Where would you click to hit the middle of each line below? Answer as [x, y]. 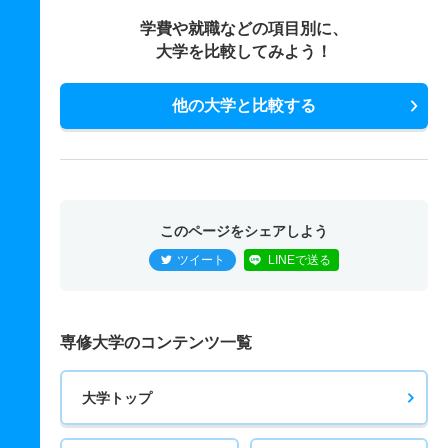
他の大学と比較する [244, 105]
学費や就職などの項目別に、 [244, 28]
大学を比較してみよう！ [244, 51]
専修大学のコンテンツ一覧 [156, 342]
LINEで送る [299, 260]
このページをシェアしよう [244, 231]
